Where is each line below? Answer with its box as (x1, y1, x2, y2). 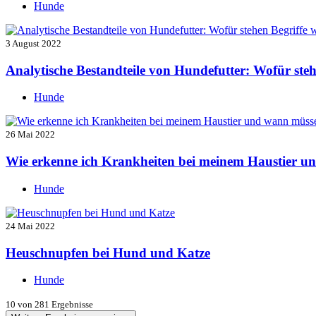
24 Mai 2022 (6, 220, 55, 231)
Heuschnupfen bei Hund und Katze (6, 245, 210, 260)
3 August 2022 (6, 37, 61, 49)
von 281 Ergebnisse (16, 299, 93, 310)
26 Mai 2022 (6, 129, 55, 140)
